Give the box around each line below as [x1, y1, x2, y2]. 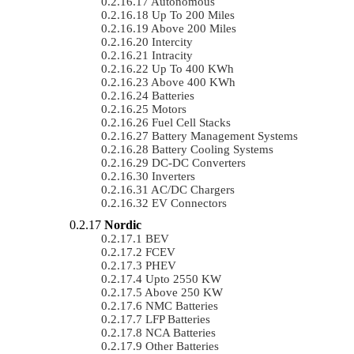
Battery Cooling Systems [152, 142, 273, 156]
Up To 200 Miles [152, 8, 235, 21]
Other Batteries [145, 339, 219, 352]
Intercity [152, 35, 193, 48]
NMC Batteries [145, 299, 218, 312]
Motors [152, 102, 186, 115]
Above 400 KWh [151, 75, 235, 88]
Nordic [104, 217, 141, 232]
